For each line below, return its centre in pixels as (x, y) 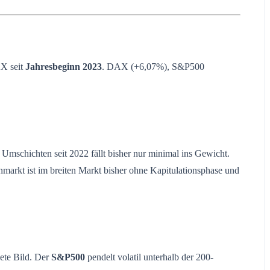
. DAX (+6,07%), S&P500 (153, 66)
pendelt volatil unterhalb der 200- (149, 257)
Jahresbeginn (53, 66)
